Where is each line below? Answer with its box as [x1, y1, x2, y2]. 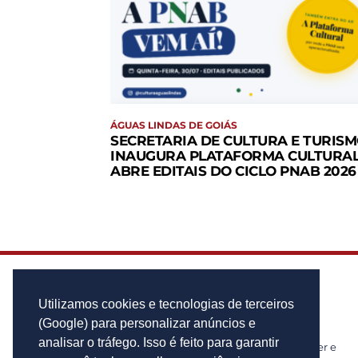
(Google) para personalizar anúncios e [38, 316, 256, 331]
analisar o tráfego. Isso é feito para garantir [38, 336, 279, 350]
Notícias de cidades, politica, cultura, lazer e [110, 340, 336, 353]
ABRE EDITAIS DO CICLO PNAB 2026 [110, 163, 356, 180]
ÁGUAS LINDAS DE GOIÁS [110, 119, 237, 132]
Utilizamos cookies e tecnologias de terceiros [38, 297, 294, 312]
